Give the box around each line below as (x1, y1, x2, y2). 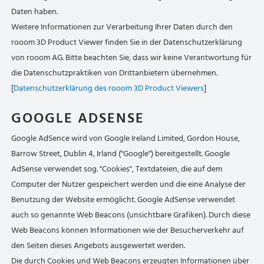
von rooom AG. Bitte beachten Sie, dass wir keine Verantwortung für (11, 51, 252, 64)
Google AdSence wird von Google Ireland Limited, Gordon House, (11, 131, 240, 145)
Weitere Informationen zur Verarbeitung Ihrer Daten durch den (11, 20, 233, 34)
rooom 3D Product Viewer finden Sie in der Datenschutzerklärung (11, 35, 243, 49)
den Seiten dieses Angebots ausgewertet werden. (11, 239, 186, 252)
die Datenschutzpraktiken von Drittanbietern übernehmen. (11, 66, 218, 80)
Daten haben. (11, 5, 58, 18)
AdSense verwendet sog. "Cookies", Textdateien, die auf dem (11, 162, 223, 176)
